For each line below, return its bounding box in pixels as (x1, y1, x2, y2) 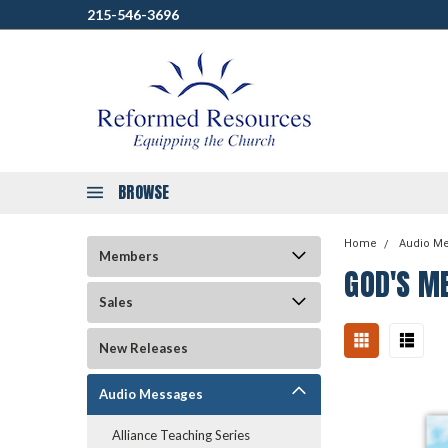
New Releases (99, 340, 188, 356)
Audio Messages (99, 386, 203, 402)
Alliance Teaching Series (112, 427, 250, 443)
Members (99, 248, 159, 264)
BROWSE (118, 180, 170, 204)
